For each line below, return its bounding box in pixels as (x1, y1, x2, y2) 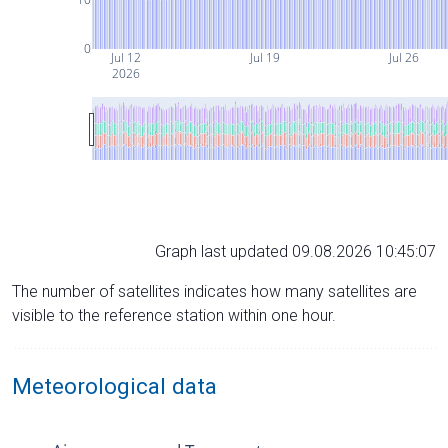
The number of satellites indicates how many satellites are (12, 281, 417, 301)
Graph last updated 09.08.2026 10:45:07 (155, 241, 436, 261)
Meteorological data (12, 372, 217, 399)
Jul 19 (247, 48, 280, 66)
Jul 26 (386, 48, 419, 66)
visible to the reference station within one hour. (12, 305, 336, 325)
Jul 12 (109, 48, 142, 66)
